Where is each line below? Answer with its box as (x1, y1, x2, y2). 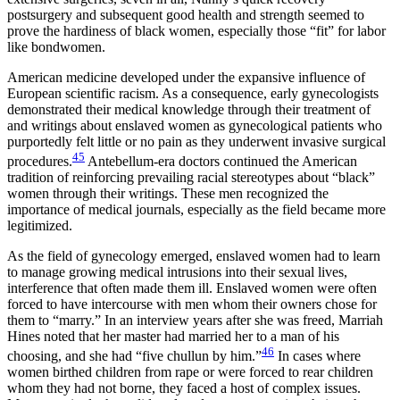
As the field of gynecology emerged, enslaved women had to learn (7, 247, 380, 263)
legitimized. (7, 217, 72, 233)
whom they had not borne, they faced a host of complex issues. (7, 380, 361, 396)
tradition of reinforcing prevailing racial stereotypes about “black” (7, 169, 375, 185)
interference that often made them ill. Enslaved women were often (7, 279, 377, 296)
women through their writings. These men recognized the (7, 185, 329, 201)
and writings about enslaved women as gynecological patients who (7, 117, 382, 133)
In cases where (274, 348, 361, 364)
